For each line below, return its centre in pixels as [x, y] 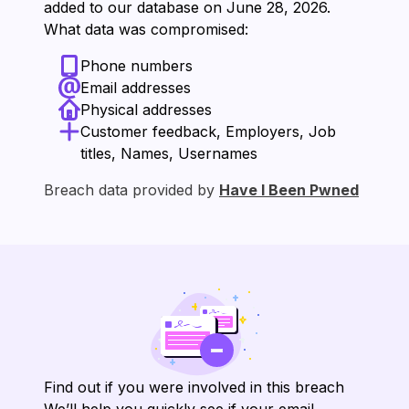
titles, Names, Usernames [169, 153]
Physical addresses [146, 110]
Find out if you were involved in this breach [194, 387]
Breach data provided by [131, 190]
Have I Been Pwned [289, 190]
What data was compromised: [146, 29]
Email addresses [136, 88]
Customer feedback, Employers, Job [208, 131]
